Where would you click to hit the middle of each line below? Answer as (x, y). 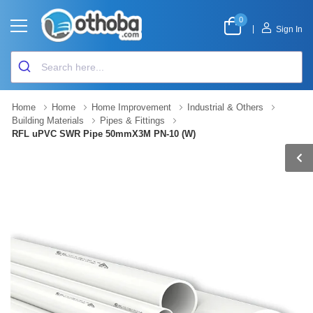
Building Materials (48, 121)
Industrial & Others (225, 107)
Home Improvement (131, 107)
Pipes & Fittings (132, 121)
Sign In (289, 29)
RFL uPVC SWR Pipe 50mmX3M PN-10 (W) (104, 134)
